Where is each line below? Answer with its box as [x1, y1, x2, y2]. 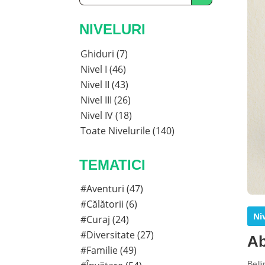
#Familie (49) [80, 244, 137, 257]
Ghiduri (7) [80, 47, 128, 60]
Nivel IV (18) [80, 108, 132, 122]
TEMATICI [79, 156, 146, 173]
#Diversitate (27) [80, 228, 154, 242]
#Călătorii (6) [80, 198, 138, 211]
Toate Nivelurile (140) [80, 124, 175, 137]
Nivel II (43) [80, 77, 129, 91]
